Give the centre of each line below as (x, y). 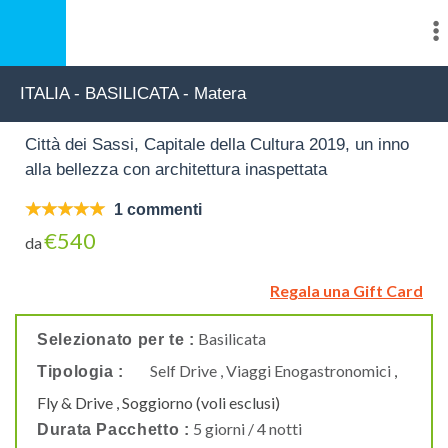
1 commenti (158, 209)
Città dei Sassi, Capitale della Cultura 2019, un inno (217, 144)
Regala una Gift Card (346, 290)
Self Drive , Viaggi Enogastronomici (272, 370)
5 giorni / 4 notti (247, 428)
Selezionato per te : (116, 339)
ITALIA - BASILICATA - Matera (133, 93)
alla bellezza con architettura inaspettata (176, 169)
